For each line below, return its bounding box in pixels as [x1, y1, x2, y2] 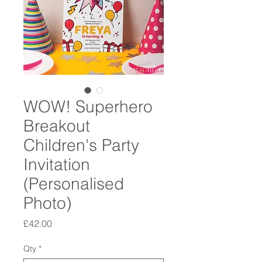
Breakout [23, 116, 90, 136]
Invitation [23, 154, 90, 174]
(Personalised [23, 174, 124, 194]
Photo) [23, 193, 71, 213]
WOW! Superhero [23, 96, 153, 116]
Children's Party [23, 135, 139, 155]
